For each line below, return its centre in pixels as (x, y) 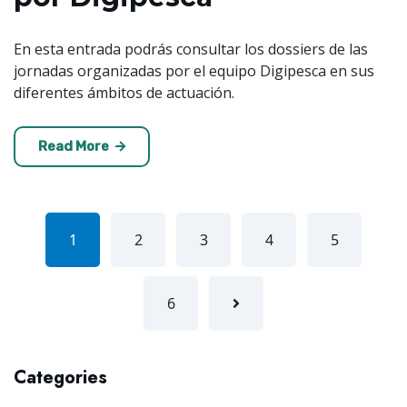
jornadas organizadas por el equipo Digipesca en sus (194, 71)
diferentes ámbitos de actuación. (124, 93)
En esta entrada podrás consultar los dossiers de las (191, 50)
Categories (60, 378)
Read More (75, 147)
